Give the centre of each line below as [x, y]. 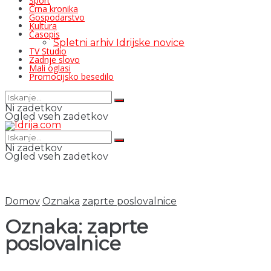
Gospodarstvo [57, 17]
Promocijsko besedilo [71, 77]
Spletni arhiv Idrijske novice [119, 43]
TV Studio [48, 51]
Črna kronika [54, 9]
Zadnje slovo [54, 60]
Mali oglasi [50, 68]
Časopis [44, 34]
